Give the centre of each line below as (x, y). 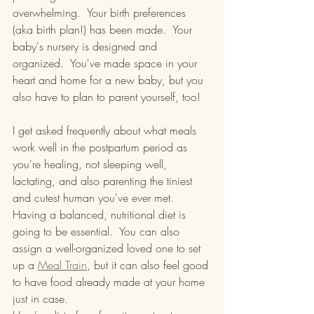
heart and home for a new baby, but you (110, 80)
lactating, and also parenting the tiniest (104, 180)
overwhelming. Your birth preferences (101, 12)
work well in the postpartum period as (102, 147)
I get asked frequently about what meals (106, 130)
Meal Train (62, 265)
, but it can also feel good (149, 265)
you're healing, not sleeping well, (91, 164)
